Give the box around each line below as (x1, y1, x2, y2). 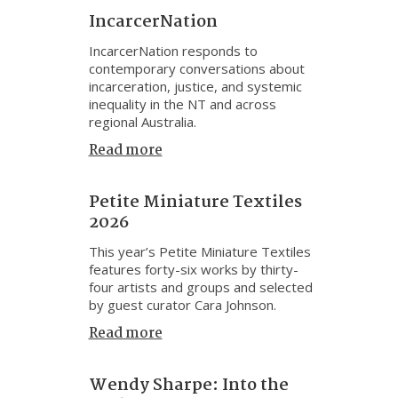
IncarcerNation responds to (88, 42, 258, 60)
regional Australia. (88, 113, 196, 131)
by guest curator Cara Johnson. (88, 296, 276, 314)
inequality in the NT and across (88, 95, 276, 113)
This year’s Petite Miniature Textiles (88, 243, 311, 260)
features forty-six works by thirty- (88, 260, 298, 278)
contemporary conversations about (88, 60, 305, 77)
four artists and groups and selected (88, 278, 313, 296)
